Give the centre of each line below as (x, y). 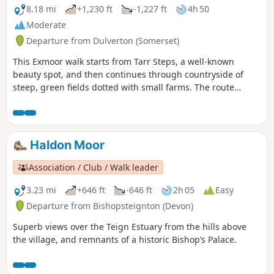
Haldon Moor (66, 145)
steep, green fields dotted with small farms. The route (124, 87)
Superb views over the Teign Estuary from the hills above (130, 226)
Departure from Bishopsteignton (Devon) (110, 206)
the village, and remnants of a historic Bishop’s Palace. (125, 239)
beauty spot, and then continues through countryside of (128, 74)
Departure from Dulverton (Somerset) (103, 40)
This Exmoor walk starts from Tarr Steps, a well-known (124, 61)
